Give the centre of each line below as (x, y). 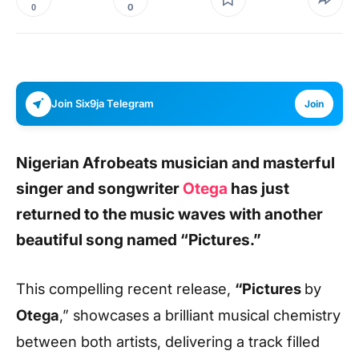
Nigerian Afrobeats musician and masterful (175, 163)
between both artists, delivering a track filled (168, 341)
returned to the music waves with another (169, 214)
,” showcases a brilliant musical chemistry (200, 315)
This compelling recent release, (125, 288)
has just (258, 188)
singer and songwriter (99, 188)
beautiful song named (98, 240)
